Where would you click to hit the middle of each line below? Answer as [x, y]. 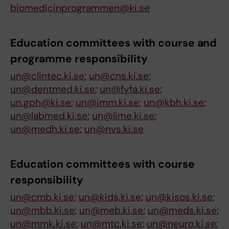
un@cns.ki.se [119, 76]
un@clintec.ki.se [47, 76]
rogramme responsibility [82, 59]
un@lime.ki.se [123, 116]
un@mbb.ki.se [42, 211]
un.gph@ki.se [41, 103]
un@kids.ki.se [110, 197]
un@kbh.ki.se [174, 103]
